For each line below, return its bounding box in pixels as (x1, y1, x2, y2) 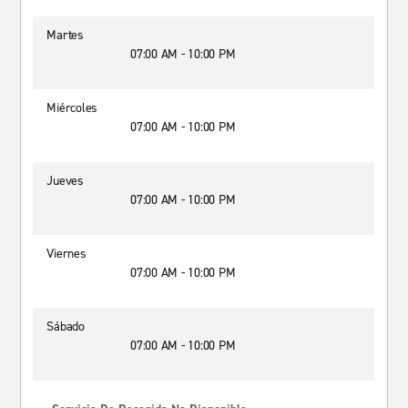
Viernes (46, 245, 87, 262)
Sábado (46, 318, 85, 335)
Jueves (46, 172, 84, 189)
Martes (46, 26, 84, 44)
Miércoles (46, 99, 98, 117)
